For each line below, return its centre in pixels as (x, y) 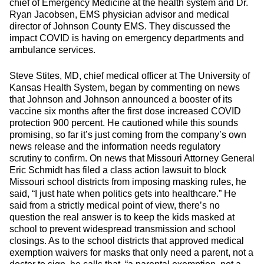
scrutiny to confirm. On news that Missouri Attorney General (132, 158)
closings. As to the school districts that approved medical (127, 241)
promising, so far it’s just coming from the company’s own (128, 135)
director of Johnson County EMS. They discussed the (120, 26)
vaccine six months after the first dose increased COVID (125, 111)
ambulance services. (52, 50)
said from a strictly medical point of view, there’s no (115, 205)
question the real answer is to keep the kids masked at (122, 217)
